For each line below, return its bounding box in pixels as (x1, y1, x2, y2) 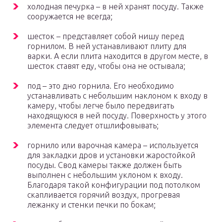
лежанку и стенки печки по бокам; (27, 200, 156, 210)
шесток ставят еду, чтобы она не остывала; (27, 61, 185, 71)
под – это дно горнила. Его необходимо (27, 81, 174, 91)
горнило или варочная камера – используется (27, 141, 198, 150)
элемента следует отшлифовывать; (27, 121, 159, 130)
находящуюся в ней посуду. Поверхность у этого (27, 111, 207, 120)
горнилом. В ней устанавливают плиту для (27, 42, 186, 51)
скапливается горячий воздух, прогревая (27, 190, 180, 200)
